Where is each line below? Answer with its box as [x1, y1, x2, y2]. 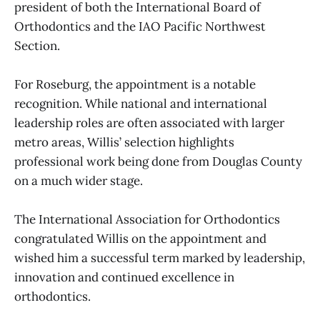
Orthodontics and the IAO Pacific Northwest [14, 18, 266, 34]
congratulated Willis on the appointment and [14, 230, 266, 246]
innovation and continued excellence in [14, 269, 234, 285]
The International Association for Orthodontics [14, 211, 280, 227]
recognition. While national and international [14, 95, 267, 111]
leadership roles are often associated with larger [14, 114, 284, 131]
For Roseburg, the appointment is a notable [14, 76, 256, 92]
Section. [14, 37, 60, 54]
